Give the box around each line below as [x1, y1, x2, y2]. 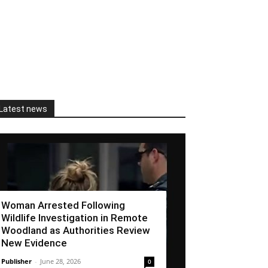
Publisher [1, 257, 32, 266]
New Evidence [1, 237, 67, 249]
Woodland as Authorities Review [1, 224, 150, 236]
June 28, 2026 [40, 257, 81, 266]
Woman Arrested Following [1, 199, 125, 211]
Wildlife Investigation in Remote [1, 212, 148, 224]
